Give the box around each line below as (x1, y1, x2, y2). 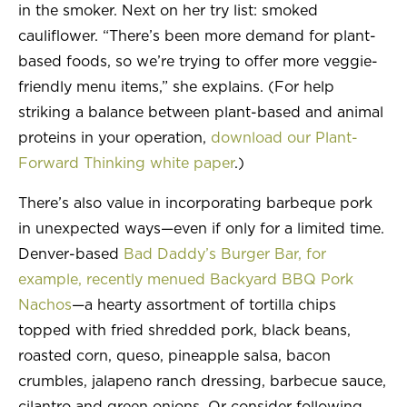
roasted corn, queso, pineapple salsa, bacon (18, 349, 331, 364)
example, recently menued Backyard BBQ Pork (18, 273, 353, 288)
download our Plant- (211, 131, 358, 146)
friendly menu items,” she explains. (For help (18, 80, 334, 95)
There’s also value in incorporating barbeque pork (18, 196, 372, 212)
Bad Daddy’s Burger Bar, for (124, 247, 326, 263)
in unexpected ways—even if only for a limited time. (18, 222, 384, 237)
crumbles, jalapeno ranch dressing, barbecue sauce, (18, 374, 386, 390)
